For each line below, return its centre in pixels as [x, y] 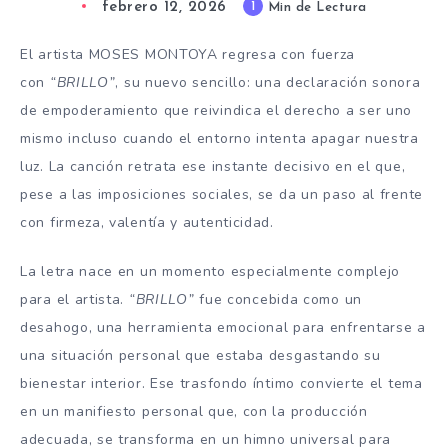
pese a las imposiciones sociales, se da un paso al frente [221, 194]
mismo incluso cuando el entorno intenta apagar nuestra [219, 138]
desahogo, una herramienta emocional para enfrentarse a [223, 327]
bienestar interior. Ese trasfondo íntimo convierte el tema [221, 383]
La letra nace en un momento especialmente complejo [210, 271]
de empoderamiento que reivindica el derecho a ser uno [216, 110]
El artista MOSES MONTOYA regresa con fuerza [188, 54]
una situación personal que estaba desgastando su [200, 355]
